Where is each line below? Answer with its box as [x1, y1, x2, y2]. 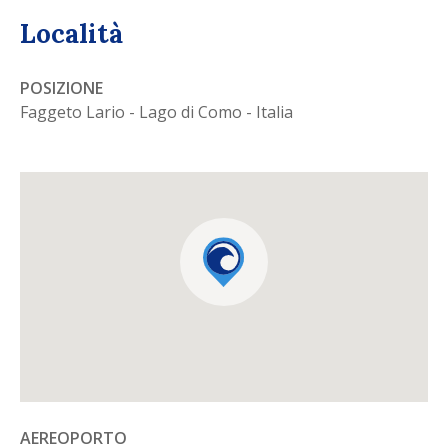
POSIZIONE [20, 77, 103, 100]
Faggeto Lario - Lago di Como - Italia [20, 101, 293, 124]
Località [20, 17, 123, 51]
